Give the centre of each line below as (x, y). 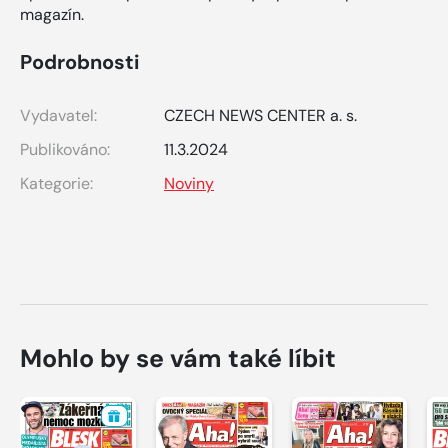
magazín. (52, 14)
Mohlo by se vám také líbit (178, 358)
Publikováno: (65, 149)
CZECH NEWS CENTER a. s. (260, 115)
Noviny (189, 183)
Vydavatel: (58, 115)
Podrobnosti (79, 61)
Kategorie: (56, 183)
